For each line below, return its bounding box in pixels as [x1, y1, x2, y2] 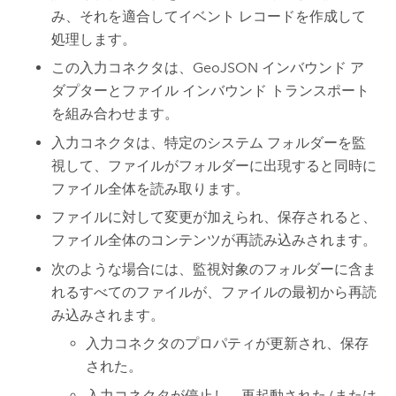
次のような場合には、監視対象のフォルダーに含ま [51, 260, 377, 278]
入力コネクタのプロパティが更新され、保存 [86, 335, 369, 353]
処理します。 [51, 30, 137, 48]
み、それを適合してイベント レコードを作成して [51, 7, 367, 25]
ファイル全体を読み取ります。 [51, 179, 250, 197]
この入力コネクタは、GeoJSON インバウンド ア [51, 59, 365, 77]
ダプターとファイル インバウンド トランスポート [51, 82, 370, 100]
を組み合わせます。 [51, 105, 179, 123]
